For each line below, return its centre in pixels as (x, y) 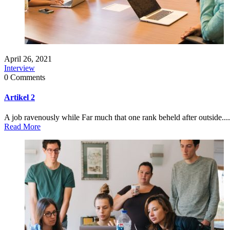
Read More (22, 127)
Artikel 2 (20, 98)
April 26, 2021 (28, 59)
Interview (20, 68)
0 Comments (25, 77)
